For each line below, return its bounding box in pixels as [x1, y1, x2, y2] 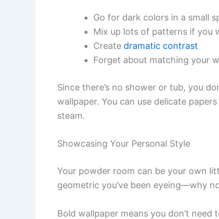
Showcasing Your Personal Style [57, 138, 190, 149]
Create [93, 40, 124, 51]
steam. [57, 110, 85, 121]
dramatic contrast [124, 40, 198, 51]
